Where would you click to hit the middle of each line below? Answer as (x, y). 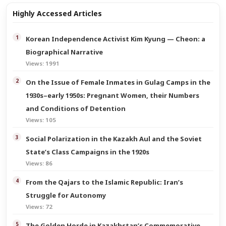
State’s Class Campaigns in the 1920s (88, 152)
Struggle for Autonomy (66, 195)
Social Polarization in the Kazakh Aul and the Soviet (114, 139)
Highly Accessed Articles (57, 14)
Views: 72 (39, 207)
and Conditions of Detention (76, 109)
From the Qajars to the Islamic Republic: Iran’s (104, 182)
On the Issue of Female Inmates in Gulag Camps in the (118, 82)
